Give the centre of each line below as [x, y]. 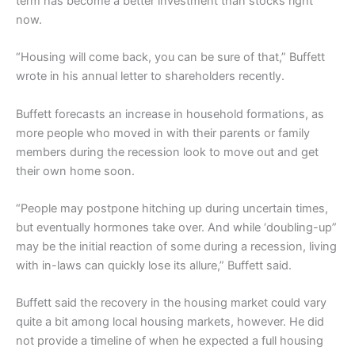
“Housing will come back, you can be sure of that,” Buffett [170, 57]
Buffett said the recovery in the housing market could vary [171, 303]
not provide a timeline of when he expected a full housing [170, 341]
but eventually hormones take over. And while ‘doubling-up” [176, 227]
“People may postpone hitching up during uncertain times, [172, 208]
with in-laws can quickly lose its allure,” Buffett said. [154, 265]
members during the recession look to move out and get [167, 152]
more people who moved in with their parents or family [163, 133]
